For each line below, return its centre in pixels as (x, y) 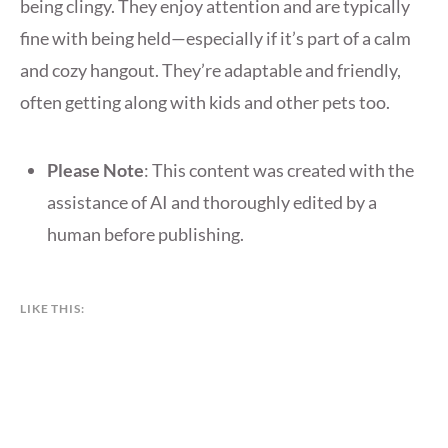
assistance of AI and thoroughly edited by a (212, 202)
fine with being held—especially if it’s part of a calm (215, 38)
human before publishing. (145, 234)
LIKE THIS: (52, 309)
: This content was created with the (279, 170)
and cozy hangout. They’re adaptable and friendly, (210, 70)
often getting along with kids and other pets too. (205, 102)
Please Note (95, 170)
